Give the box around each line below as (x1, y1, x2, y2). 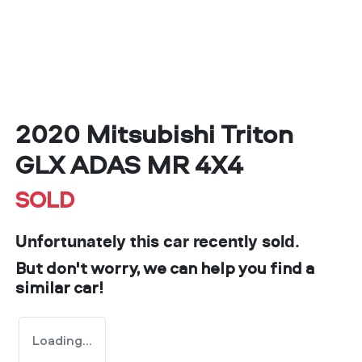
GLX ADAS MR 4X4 (15, 146, 243, 183)
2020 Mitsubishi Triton (15, 116, 293, 152)
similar (15, 276, 74, 299)
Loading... (32, 331, 92, 350)
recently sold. (189, 234, 300, 251)
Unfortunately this (15, 234, 163, 251)
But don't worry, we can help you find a (15, 257, 314, 280)
